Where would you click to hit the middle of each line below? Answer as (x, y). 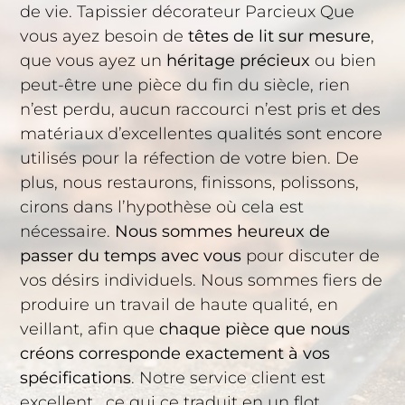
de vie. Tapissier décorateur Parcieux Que (188, 12)
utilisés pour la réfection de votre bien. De (190, 159)
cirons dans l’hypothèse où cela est (162, 207)
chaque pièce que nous (255, 330)
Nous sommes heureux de (223, 232)
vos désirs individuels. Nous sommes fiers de (202, 281)
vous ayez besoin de (104, 37)
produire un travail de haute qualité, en (179, 305)
